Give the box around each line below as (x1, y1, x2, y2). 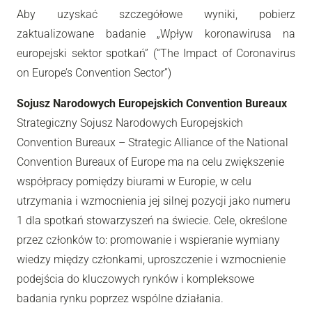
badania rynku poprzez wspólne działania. (17, 291, 224, 305)
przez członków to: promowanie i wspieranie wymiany (17, 233, 280, 247)
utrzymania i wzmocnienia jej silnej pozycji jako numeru (17, 194, 290, 208)
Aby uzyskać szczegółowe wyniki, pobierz (17, 7, 295, 21)
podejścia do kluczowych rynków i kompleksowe (17, 272, 254, 286)
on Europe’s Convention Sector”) (17, 65, 171, 79)
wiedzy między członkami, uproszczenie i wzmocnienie (17, 252, 286, 266)
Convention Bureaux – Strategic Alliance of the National (17, 135, 288, 149)
